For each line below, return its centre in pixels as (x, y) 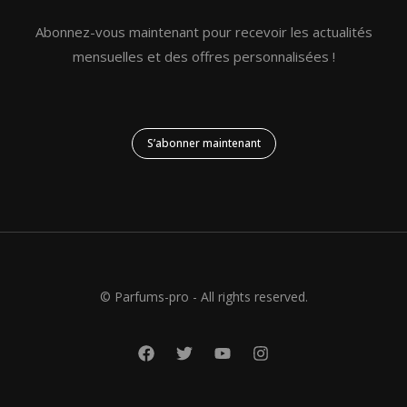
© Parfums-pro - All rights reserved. (203, 296)
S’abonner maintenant (203, 143)
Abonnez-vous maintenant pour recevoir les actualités (203, 31)
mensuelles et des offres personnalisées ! (203, 56)
